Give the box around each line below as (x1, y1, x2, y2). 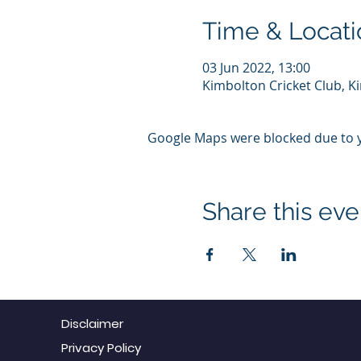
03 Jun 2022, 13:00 (201, 59, 310, 77)
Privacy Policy (60, 339, 141, 356)
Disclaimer (60, 315, 123, 332)
